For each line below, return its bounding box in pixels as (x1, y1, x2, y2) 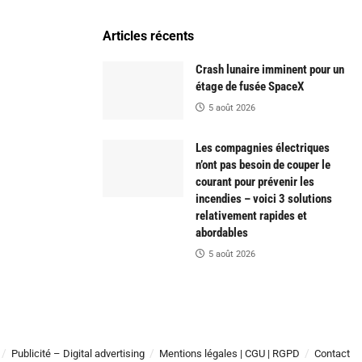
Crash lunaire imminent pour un (196, 62, 344, 77)
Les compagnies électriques (196, 140, 330, 155)
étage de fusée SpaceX (196, 79, 304, 94)
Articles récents (103, 28, 194, 44)
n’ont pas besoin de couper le (196, 157, 330, 172)
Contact (314, 347, 350, 360)
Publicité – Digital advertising (11, 347, 145, 360)
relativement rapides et (196, 208, 307, 223)
